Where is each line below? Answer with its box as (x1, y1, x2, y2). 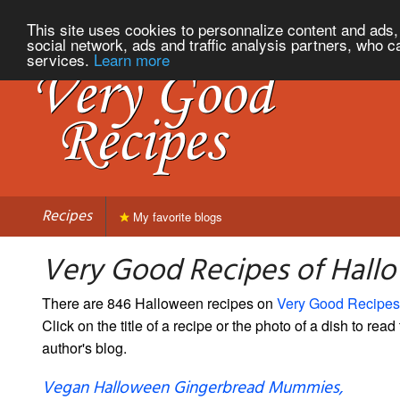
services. (27, 47, 94, 71)
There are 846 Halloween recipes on (42, 292, 277, 313)
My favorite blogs (129, 207, 222, 225)
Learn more (94, 47, 170, 71)
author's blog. (42, 337, 127, 358)
